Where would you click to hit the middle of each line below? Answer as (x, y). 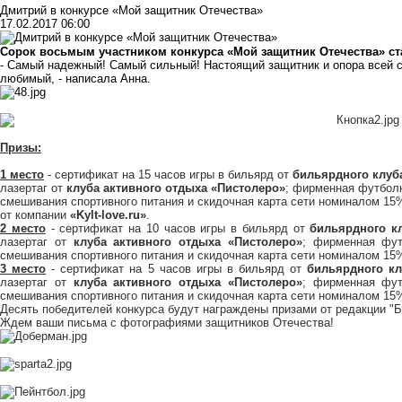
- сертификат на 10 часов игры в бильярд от (178, 229)
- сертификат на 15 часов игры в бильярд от (168, 175)
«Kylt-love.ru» (108, 215)
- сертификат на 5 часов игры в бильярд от (177, 269)
